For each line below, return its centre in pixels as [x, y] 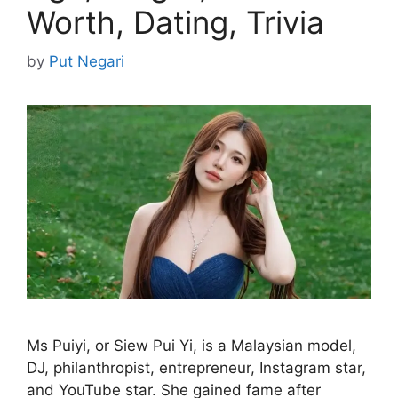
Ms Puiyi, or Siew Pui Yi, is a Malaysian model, [191, 346]
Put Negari [87, 62]
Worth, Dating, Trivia [175, 22]
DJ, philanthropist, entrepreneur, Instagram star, [196, 368]
